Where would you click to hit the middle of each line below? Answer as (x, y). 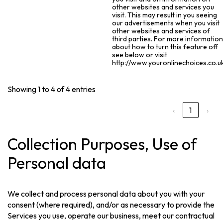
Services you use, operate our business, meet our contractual (111, 215)
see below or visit (140, 55)
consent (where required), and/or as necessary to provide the (111, 204)
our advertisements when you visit (166, 23)
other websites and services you (163, 7)
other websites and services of (161, 31)
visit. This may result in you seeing (165, 15)
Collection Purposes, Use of (102, 144)
